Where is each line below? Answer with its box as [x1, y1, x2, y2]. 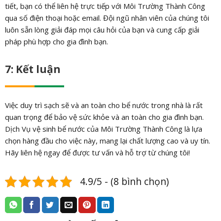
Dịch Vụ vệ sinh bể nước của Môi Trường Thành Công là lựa [4, 124, 202, 134]
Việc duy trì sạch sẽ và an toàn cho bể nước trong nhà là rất [4, 100, 203, 110]
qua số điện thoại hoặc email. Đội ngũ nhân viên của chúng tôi [4, 13, 209, 23]
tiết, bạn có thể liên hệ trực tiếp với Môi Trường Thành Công [4, 1, 205, 11]
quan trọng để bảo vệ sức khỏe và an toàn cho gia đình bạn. [4, 112, 204, 122]
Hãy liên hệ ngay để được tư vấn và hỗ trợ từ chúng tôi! [4, 147, 190, 158]
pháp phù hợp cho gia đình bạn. [4, 37, 108, 47]
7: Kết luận [4, 62, 61, 76]
